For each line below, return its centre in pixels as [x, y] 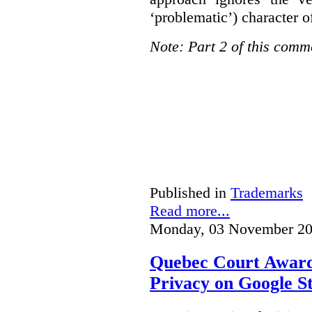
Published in [188, 193]
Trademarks [267, 193]
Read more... [190, 211]
